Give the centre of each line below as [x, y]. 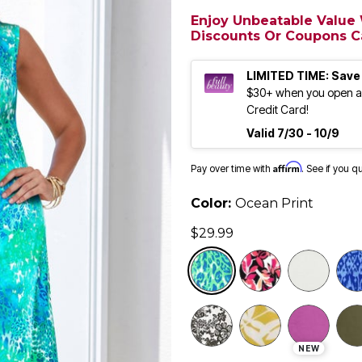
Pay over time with [232, 169]
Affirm [287, 167]
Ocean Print [274, 204]
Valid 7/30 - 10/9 [293, 133]
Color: [213, 204]
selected [311, 259]
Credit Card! [278, 110]
